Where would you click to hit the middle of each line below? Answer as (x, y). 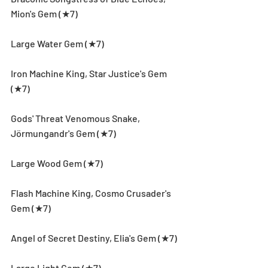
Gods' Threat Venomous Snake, (76, 118)
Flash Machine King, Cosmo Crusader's (92, 193)
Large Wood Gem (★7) (57, 163)
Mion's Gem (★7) (44, 13)
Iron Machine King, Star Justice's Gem (90, 73)
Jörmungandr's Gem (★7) (63, 133)
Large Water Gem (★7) (57, 43)
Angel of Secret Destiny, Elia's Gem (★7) (94, 237)
